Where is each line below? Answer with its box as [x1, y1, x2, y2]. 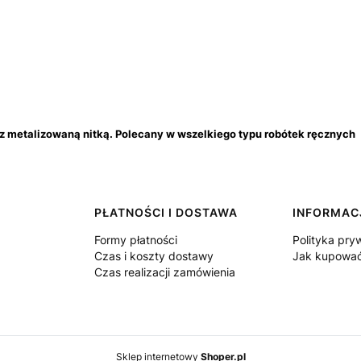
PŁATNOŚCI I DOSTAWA [93, 205, 238, 219]
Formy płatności [93, 233, 177, 247]
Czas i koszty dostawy [93, 249, 214, 263]
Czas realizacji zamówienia [93, 265, 235, 279]
